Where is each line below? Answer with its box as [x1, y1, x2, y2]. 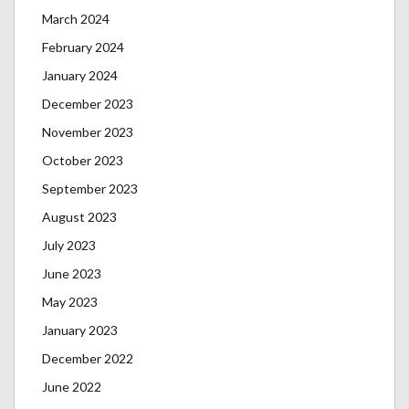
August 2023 [42, 209, 117, 225]
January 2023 [42, 322, 118, 338]
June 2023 [42, 266, 101, 281]
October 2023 [42, 152, 123, 168]
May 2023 [42, 294, 98, 309]
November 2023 [42, 124, 133, 140]
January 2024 [42, 68, 118, 83]
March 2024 [42, 11, 110, 26]
